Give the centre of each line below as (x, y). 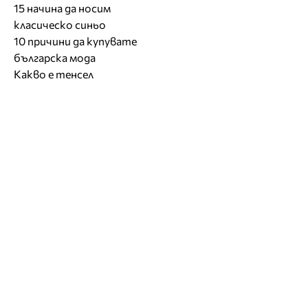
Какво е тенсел (54, 74)
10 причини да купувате (75, 41)
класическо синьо (60, 24)
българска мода (55, 57)
